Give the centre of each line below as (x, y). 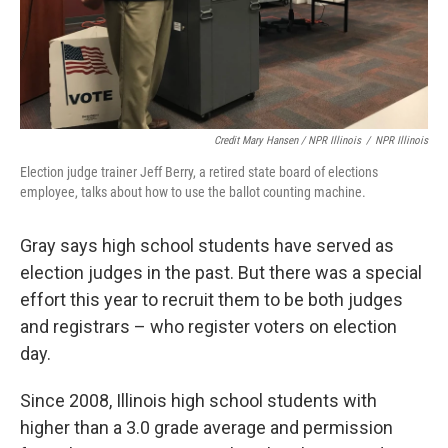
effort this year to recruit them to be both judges (211, 300)
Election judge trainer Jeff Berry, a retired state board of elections (199, 172)
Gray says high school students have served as (207, 246)
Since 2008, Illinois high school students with (198, 401)
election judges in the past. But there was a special (221, 273)
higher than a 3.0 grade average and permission (206, 428)
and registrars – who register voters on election (208, 327)
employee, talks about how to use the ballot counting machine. (193, 192)
